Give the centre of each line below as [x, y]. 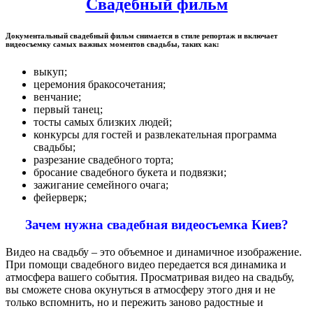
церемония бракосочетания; [100, 85]
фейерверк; [60, 198]
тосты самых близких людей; [103, 122]
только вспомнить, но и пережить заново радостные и [134, 302]
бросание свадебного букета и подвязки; [130, 173]
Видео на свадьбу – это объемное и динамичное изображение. [154, 252]
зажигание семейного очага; [101, 185]
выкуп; [50, 72]
